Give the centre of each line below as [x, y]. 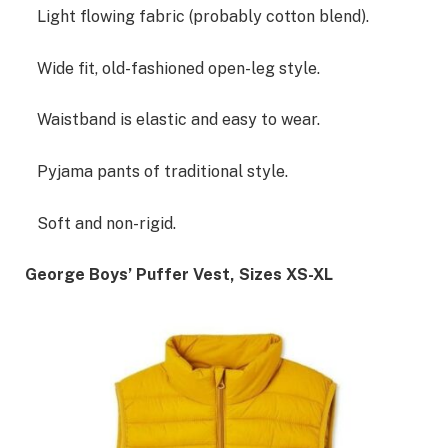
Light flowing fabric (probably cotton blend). [197, 17]
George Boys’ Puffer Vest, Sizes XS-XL [179, 275]
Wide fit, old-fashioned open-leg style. [172, 68]
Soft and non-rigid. [100, 223]
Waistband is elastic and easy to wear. [172, 120]
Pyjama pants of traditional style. [156, 171]
